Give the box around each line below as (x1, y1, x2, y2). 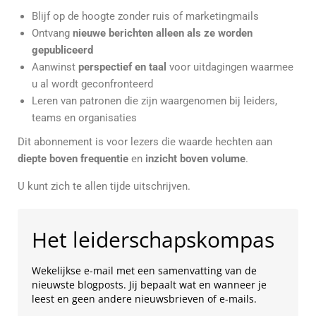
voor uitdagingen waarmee (166, 61, 293, 73)
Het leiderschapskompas (32, 225, 274, 254)
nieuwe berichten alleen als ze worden (73, 27, 253, 39)
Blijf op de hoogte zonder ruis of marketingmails (32, 10, 259, 23)
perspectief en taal (78, 61, 166, 73)
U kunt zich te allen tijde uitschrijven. (18, 180, 190, 193)
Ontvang (32, 27, 73, 39)
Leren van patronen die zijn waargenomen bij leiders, (32, 95, 277, 107)
